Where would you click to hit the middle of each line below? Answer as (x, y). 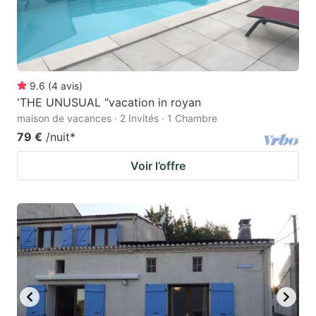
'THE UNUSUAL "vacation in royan (109, 103)
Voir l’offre (158, 166)
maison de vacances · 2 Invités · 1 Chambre (117, 119)
